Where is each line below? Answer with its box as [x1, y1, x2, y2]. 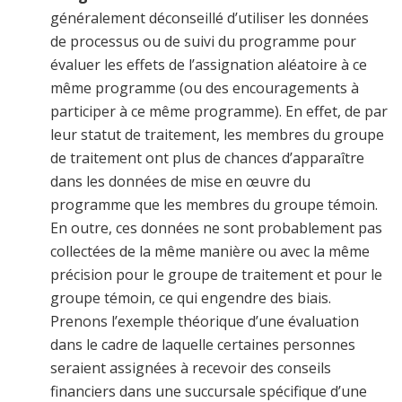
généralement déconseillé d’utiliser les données [50, 8, 369, 29]
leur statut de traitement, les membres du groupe [50, 125, 384, 145]
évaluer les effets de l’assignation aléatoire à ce [50, 55, 367, 75]
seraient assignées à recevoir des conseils [50, 358, 331, 379]
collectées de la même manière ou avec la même [50, 241, 370, 262]
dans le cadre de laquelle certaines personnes [50, 335, 355, 355]
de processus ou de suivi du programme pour [50, 31, 356, 52]
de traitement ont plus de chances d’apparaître [50, 148, 364, 169]
